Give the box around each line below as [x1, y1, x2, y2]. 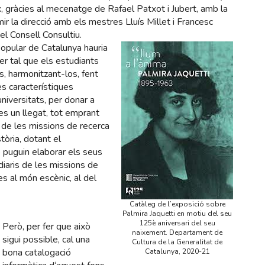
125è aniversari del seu [139, 218, 215, 228]
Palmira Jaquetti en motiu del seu [122, 209, 232, 219]
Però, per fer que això [2, 220, 91, 234]
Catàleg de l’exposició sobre [129, 199, 225, 209]
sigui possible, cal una [2, 233, 90, 247]
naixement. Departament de [132, 228, 222, 238]
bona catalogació [2, 246, 71, 260]
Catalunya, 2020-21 [144, 247, 210, 257]
